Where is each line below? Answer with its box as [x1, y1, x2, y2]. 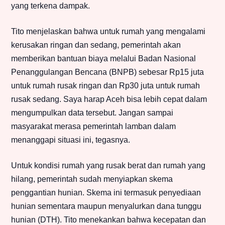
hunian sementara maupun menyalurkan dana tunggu [11, 202, 201, 211]
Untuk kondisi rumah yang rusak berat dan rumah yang [11, 161, 205, 170]
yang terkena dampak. [11, 2, 90, 11]
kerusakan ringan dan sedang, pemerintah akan [11, 41, 181, 50]
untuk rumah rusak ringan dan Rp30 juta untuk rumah [11, 81, 200, 90]
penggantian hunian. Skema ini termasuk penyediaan [11, 188, 201, 197]
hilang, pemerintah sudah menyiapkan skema [11, 175, 173, 184]
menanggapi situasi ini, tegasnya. [11, 136, 130, 145]
